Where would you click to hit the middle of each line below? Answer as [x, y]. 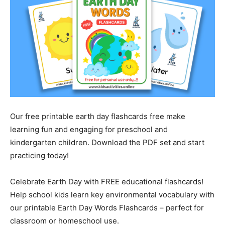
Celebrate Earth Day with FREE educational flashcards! [107, 181]
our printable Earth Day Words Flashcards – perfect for [107, 207]
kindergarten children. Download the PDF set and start [107, 142]
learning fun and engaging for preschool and [89, 129]
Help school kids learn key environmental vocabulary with [112, 194]
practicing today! [39, 155]
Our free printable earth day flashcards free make [98, 116]
